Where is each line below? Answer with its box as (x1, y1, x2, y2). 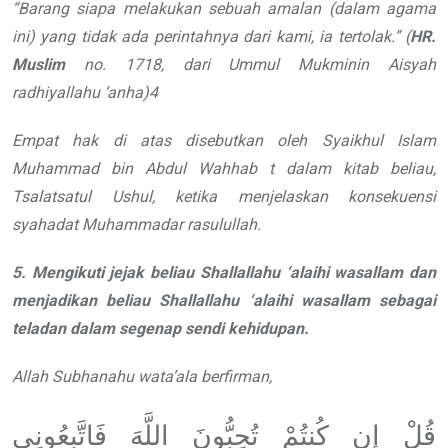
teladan (12, 319, 66, 339)
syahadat (12, 215, 82, 235)
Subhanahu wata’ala (52, 367, 197, 387)
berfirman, (201, 367, 272, 387)
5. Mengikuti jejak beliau (12, 263, 200, 283)
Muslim (12, 55, 84, 75)
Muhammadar (82, 215, 183, 235)
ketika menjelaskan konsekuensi (175, 187, 436, 207)
